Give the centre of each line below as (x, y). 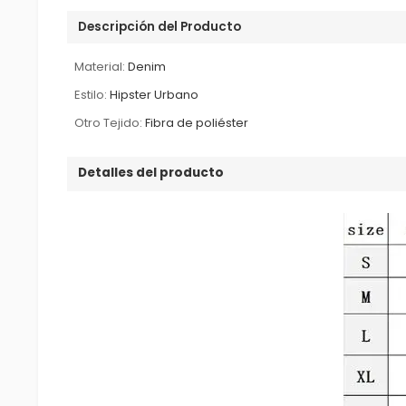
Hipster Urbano (155, 94)
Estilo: (91, 94)
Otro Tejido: (109, 122)
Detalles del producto (151, 172)
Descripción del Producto (160, 26)
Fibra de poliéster (197, 122)
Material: (100, 66)
